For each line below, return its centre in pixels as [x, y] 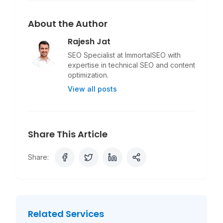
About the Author [68, 23]
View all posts [92, 89]
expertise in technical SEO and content [131, 65]
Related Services [66, 214]
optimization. [88, 75]
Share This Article [68, 134]
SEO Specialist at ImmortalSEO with [124, 55]
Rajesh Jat [89, 41]
